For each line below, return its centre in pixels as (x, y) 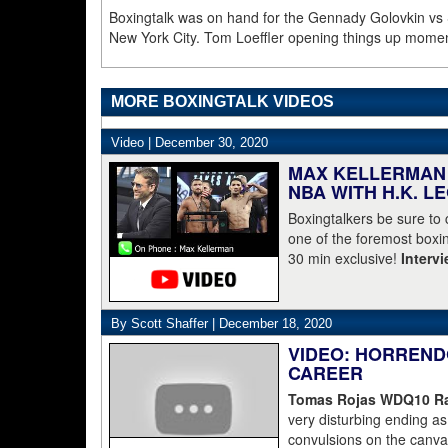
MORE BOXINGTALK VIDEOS (222, 101)
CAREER (325, 373)
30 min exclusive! (344, 258)
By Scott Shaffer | (165, 323)
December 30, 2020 (211, 142)
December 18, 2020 (275, 323)
